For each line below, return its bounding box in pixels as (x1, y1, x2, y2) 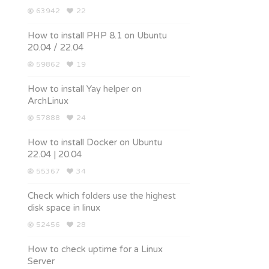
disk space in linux (28, 202, 100, 213)
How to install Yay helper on (28, 83, 142, 94)
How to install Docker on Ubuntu (28, 137, 162, 148)
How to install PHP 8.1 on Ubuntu (28, 30, 167, 41)
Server (28, 256, 55, 267)
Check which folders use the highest (28, 190, 176, 201)
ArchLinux (28, 95, 68, 106)
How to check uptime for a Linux (28, 244, 163, 255)
